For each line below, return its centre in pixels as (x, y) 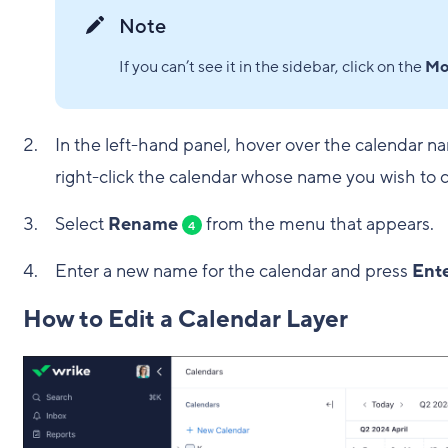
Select (81, 224)
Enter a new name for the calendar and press (233, 271)
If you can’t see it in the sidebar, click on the (271, 67)
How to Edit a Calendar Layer (185, 320)
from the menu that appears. (317, 224)
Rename (142, 224)
